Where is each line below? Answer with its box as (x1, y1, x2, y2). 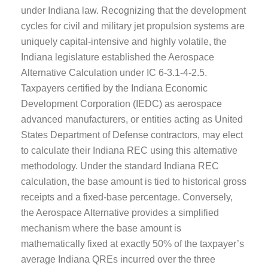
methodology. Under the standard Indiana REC (21, 160, 219, 171)
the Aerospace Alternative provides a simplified (21, 207, 219, 218)
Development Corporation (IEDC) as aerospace (21, 98, 222, 109)
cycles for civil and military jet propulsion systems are (21, 20, 245, 31)
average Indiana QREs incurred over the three (21, 254, 215, 264)
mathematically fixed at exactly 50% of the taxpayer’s (21, 238, 244, 249)
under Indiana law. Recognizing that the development (21, 5, 246, 16)
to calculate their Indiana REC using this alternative (21, 145, 237, 156)
